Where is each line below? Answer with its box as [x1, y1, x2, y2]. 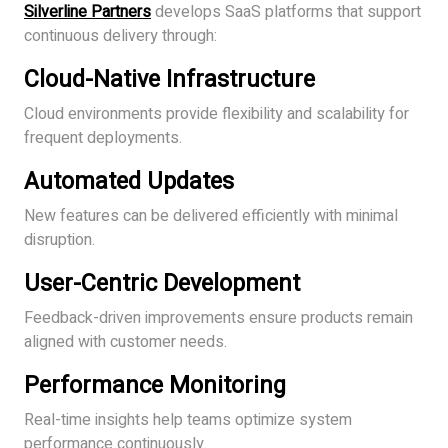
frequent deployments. [24, 125, 182, 150]
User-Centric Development [24, 265, 300, 301]
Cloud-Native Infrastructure [24, 61, 315, 97]
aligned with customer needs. [24, 329, 227, 354]
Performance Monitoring [24, 367, 286, 403]
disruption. [24, 227, 95, 252]
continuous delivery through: [24, 23, 217, 48]
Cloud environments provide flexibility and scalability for [24, 101, 409, 126]
